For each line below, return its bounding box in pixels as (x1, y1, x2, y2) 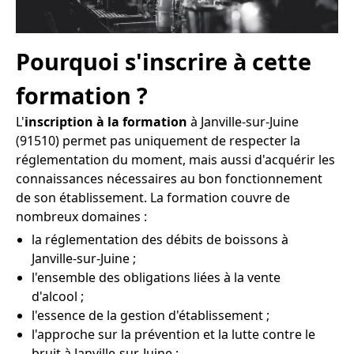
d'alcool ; (32, 288, 84, 306)
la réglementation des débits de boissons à (32, 231, 288, 249)
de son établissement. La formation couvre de (16, 189, 290, 207)
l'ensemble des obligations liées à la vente (32, 269, 281, 287)
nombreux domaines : (16, 208, 147, 226)
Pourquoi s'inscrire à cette (16, 46, 311, 77)
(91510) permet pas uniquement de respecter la (16, 132, 300, 150)
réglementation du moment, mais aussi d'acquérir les (16, 151, 335, 169)
